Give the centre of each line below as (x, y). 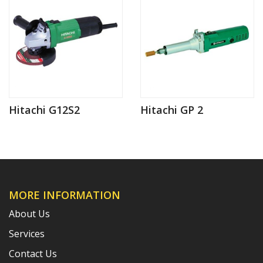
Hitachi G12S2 (44, 109)
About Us (29, 213)
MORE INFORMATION (65, 195)
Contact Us (33, 253)
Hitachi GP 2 (172, 109)
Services (27, 233)
